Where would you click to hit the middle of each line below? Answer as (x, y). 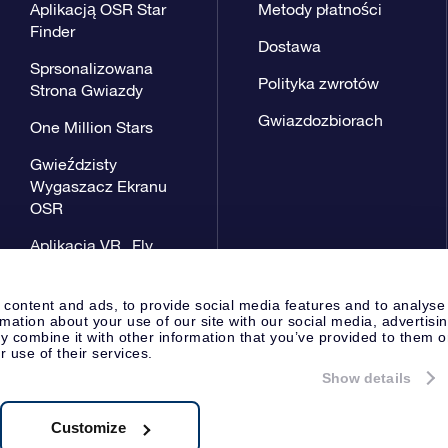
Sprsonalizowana (91, 67)
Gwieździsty (73, 163)
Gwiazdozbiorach (321, 119)
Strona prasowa (280, 386)
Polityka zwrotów (319, 82)
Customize (88, 427)
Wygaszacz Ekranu (98, 185)
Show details (366, 378)
